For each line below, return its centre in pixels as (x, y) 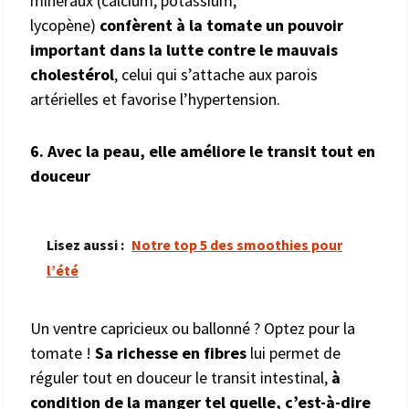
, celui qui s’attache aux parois (216, 74)
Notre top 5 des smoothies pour (237, 244)
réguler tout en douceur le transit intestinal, (181, 377)
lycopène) (65, 25)
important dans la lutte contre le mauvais (184, 49)
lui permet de (295, 352)
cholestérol (72, 74)
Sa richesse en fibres (173, 352)
